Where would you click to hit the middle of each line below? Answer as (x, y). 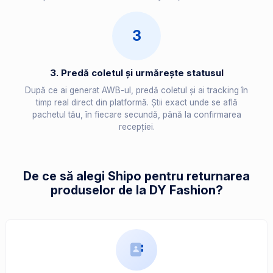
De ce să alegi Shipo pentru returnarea (136, 176)
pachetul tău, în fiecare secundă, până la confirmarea (136, 115)
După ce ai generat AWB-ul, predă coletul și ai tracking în (136, 90)
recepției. (136, 127)
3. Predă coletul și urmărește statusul (136, 73)
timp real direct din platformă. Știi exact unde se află (136, 103)
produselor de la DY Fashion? (136, 190)
